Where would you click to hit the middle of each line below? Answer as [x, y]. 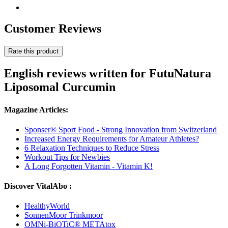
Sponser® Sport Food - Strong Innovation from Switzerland [121, 129]
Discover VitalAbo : [38, 186]
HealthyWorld [47, 206]
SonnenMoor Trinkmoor [64, 215]
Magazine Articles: [36, 109]
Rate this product [33, 51]
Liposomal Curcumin [60, 87]
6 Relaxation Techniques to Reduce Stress [92, 148]
